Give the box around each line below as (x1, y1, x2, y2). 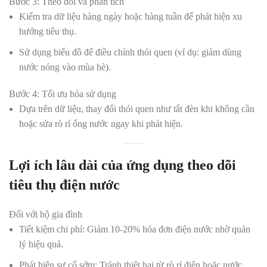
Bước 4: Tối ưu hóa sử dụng (9, 89, 116, 99)
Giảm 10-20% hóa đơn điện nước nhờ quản (85, 224, 250, 234)
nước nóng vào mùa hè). (19, 62, 111, 72)
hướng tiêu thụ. (19, 26, 76, 36)
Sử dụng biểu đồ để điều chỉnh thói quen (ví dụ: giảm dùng (19, 47, 241, 57)
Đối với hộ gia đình (9, 209, 82, 219)
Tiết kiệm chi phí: (19, 224, 85, 234)
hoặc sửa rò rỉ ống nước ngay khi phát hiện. (19, 119, 183, 129)
